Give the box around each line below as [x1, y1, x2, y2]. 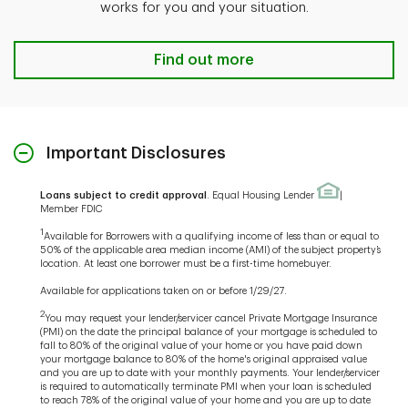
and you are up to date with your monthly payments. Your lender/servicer [40, 368, 380, 379]
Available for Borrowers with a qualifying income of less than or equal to [44, 231, 379, 242]
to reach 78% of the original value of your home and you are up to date [40, 395, 371, 406]
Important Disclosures [46, 145, 226, 162]
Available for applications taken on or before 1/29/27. [40, 286, 287, 297]
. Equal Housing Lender [207, 190, 317, 201]
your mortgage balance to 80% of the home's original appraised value [40, 354, 367, 365]
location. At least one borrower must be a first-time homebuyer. [40, 259, 331, 270]
